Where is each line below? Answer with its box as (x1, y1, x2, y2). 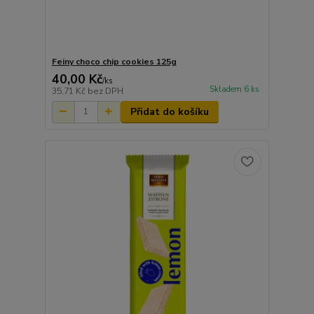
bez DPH (87, 85, 123, 97)
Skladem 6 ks (209, 83, 259, 95)
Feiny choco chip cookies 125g (51, 55, 177, 67)
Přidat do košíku (130, 104, 209, 118)
